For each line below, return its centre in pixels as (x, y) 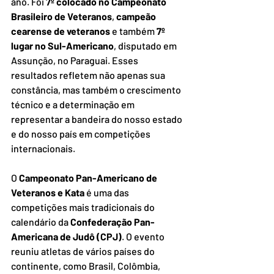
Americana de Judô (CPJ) (66, 236)
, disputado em (146, 45)
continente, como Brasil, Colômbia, (87, 265)
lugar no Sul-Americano (62, 45)
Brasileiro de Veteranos (61, 16)
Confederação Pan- (113, 221)
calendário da (41, 221)
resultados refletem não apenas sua (89, 75)
